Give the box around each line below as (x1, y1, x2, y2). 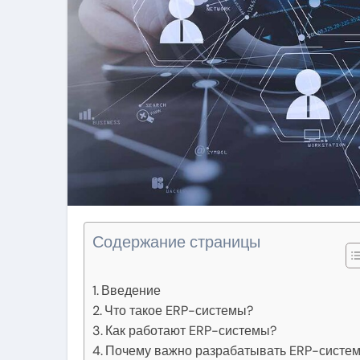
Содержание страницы (92, 231, 260, 252)
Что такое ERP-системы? (104, 302, 254, 319)
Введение (101, 282, 162, 299)
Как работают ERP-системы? (105, 322, 277, 339)
